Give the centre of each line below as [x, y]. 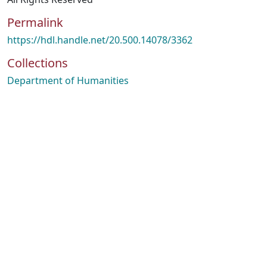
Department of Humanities [68, 80]
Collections [38, 63]
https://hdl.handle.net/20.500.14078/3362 [100, 40]
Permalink [35, 22]
